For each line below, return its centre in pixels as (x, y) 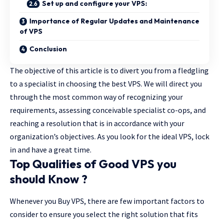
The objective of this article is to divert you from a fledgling (109, 70)
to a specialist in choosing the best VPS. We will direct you (106, 84)
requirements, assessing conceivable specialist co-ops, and (108, 110)
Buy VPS (70, 201)
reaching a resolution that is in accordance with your (97, 123)
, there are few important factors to (144, 201)
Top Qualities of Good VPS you (93, 164)
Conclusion (48, 49)
